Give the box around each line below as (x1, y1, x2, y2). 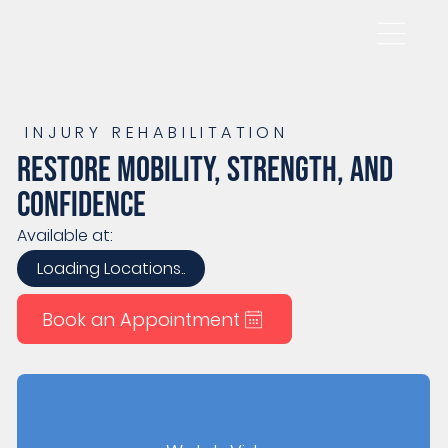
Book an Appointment (42, 306, 241, 332)
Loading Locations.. (37, 257, 186, 281)
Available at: (17, 223, 118, 247)
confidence (17, 183, 147, 227)
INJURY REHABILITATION (25, 121, 289, 145)
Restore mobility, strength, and (17, 148, 394, 192)
